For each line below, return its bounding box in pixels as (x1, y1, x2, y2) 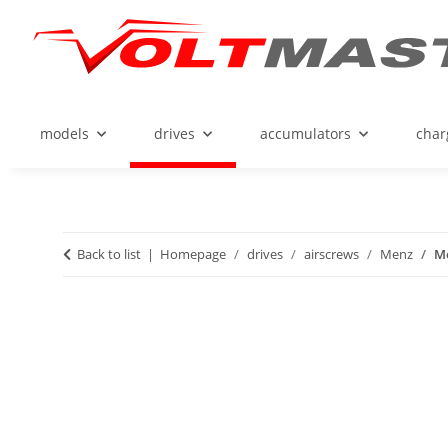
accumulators (260, 124, 351, 144)
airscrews (304, 245, 359, 264)
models (40, 124, 89, 144)
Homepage (160, 245, 226, 264)
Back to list (77, 245, 141, 264)
